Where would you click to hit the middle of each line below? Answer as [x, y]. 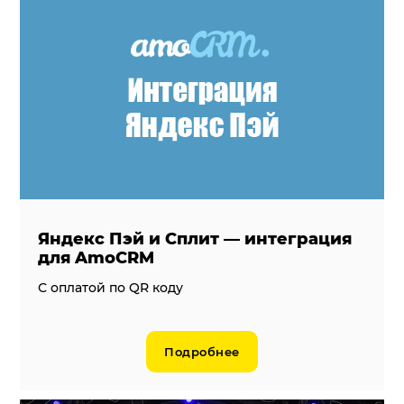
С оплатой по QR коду [111, 287]
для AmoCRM [96, 257]
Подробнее [202, 351]
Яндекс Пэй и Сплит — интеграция [195, 239]
